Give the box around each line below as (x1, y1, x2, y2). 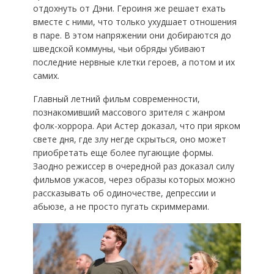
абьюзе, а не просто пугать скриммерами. (32, 200, 209, 212)
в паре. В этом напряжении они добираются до (32, 29, 231, 41)
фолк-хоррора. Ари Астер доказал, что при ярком (32, 119, 240, 131)
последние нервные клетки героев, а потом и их (32, 56, 235, 68)
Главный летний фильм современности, (32, 92, 200, 105)
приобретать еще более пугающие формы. (32, 146, 213, 158)
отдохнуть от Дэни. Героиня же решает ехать (32, 2, 226, 14)
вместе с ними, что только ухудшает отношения (32, 15, 237, 28)
